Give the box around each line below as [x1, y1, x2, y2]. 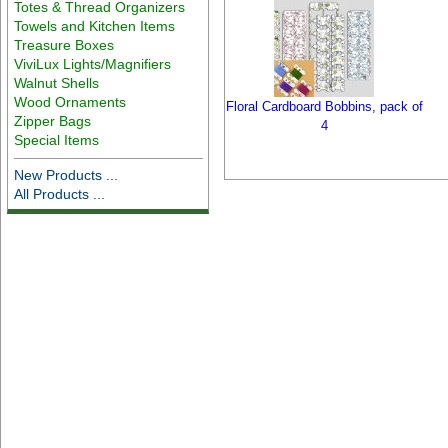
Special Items [14, 131, 100, 148]
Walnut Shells [14, 74, 100, 91]
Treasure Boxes [14, 36, 115, 53]
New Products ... [14, 166, 119, 183]
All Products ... [14, 185, 106, 202]
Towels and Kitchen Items [14, 17, 176, 34]
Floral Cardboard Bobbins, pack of [225, 98, 423, 114]
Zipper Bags [14, 112, 92, 129]
